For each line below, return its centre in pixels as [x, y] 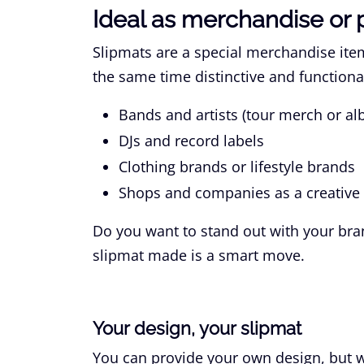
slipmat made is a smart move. [199, 255]
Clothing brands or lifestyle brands [237, 166]
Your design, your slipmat [197, 328]
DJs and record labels [191, 140]
